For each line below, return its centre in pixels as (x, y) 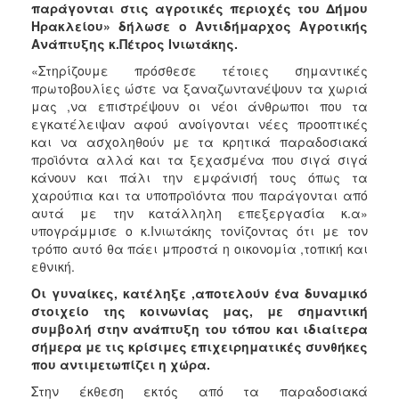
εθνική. (53, 266)
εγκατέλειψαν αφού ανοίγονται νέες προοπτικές (199, 123)
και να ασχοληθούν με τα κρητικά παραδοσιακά (199, 141)
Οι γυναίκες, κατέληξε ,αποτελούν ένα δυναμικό (199, 293)
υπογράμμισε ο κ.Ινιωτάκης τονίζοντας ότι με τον (199, 230)
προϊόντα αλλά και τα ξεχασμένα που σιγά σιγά (199, 159)
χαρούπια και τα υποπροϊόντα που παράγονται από (199, 195)
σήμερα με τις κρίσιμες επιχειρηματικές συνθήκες (199, 346)
